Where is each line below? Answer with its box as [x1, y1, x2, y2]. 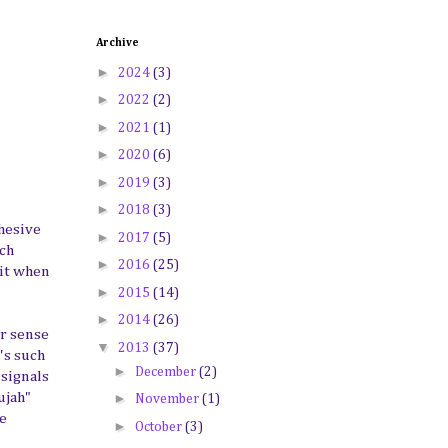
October [134, 419, 185, 434]
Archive [96, 37, 138, 48]
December [134, 364, 199, 379]
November [134, 392, 202, 406]
